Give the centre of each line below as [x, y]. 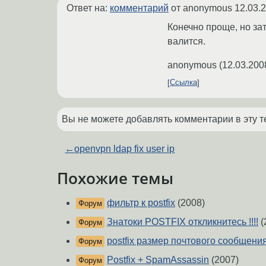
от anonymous [202, 8]
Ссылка [183, 83]
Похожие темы [115, 178]
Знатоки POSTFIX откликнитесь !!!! [183, 222]
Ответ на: [88, 8]
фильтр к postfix [141, 203]
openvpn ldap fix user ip [125, 148]
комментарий [139, 8]
